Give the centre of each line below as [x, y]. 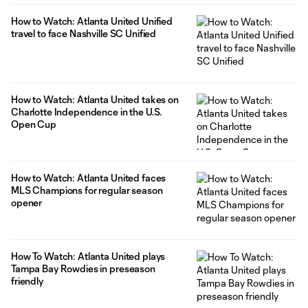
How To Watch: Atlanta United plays [88, 256]
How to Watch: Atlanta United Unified [92, 21]
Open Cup [34, 124]
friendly [28, 280]
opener [27, 202]
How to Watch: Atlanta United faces [89, 177]
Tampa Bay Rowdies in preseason [83, 268]
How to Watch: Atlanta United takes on [95, 99]
